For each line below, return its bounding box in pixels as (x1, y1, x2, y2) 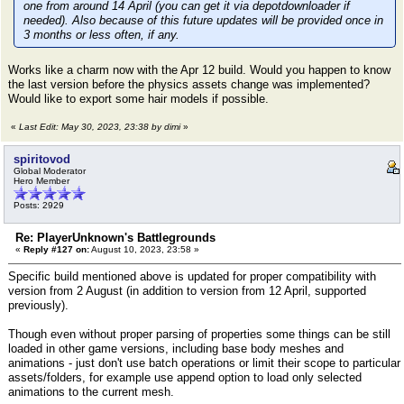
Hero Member (14, 176, 69, 186)
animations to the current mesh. (8, 385, 174, 399)
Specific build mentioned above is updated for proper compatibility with (8, 270, 376, 283)
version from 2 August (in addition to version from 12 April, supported (8, 284, 366, 298)
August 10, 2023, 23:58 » (89, 244, 199, 254)
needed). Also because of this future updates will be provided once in (23, 14, 383, 27)
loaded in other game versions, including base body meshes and (8, 342, 344, 355)
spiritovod (14, 152, 70, 166)
